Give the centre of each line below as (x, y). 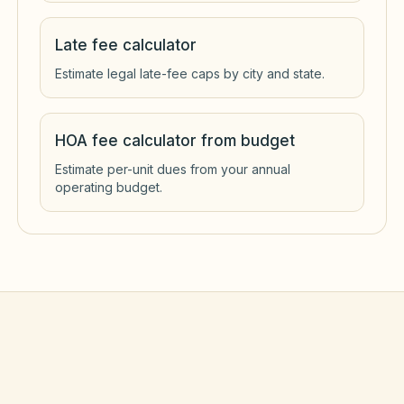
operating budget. (109, 187)
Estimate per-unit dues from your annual (173, 169)
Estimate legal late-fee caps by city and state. (190, 73)
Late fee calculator (126, 45)
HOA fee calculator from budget (175, 140)
